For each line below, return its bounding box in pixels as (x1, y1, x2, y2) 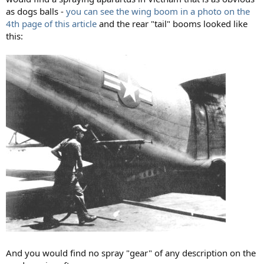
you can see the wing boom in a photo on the (66, 5, 250, 17)
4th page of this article (6, 17, 99, 29)
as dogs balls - (6, 5, 66, 17)
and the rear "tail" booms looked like (99, 17, 247, 29)
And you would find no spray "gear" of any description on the (6, 246, 256, 259)
